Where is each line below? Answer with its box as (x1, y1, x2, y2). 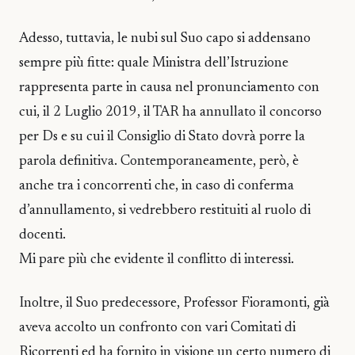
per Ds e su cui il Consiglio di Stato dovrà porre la (19, 130, 305, 145)
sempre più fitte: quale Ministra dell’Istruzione (19, 56, 288, 71)
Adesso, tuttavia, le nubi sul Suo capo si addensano (19, 32, 311, 47)
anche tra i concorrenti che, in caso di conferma (19, 179, 294, 194)
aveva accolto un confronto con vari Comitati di (19, 320, 296, 335)
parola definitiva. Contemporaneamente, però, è (19, 155, 299, 170)
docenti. (19, 228, 66, 243)
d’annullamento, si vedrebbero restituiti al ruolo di (19, 204, 311, 219)
